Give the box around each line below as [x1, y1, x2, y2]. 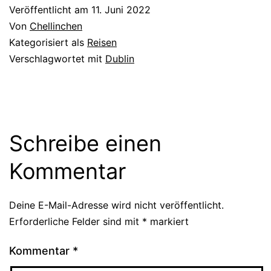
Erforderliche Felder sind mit [9, 215, 142, 227]
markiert [147, 215, 189, 227]
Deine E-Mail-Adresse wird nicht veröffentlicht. [9, 198, 224, 211]
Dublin [105, 52, 134, 65]
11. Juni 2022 [91, 3, 151, 16]
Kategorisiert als [9, 36, 87, 48]
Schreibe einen [9, 129, 162, 157]
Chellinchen [30, 19, 82, 32]
